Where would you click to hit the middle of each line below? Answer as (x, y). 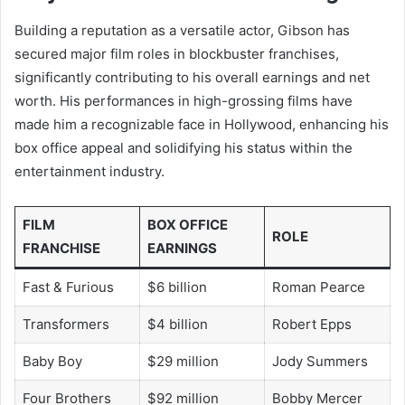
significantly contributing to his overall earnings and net (192, 78)
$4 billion (177, 325)
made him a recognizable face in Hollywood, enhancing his (202, 125)
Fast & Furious (68, 287)
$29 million (183, 362)
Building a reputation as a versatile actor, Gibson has (182, 31)
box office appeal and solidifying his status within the (184, 148)
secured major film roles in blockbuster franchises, (177, 54)
